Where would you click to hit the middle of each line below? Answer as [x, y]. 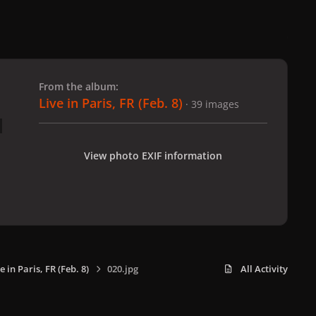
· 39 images [212, 104]
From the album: [79, 86]
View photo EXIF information [153, 155]
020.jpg [122, 269]
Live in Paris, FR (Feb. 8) [111, 103]
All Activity [264, 269]
